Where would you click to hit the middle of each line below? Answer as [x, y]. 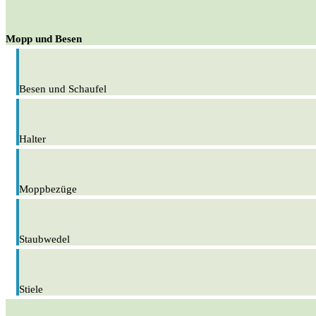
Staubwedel [44, 239]
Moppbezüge [48, 189]
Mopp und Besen [44, 39]
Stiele [31, 290]
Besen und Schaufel [63, 89]
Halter [32, 139]
